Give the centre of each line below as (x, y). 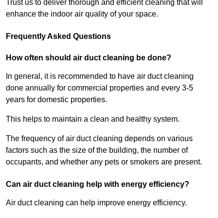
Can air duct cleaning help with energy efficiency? (98, 184)
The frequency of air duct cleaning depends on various (99, 139)
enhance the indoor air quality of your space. (82, 14)
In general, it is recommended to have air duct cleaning (100, 76)
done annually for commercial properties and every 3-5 (100, 88)
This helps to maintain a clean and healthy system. (93, 119)
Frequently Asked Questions (58, 36)
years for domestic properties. (56, 100)
